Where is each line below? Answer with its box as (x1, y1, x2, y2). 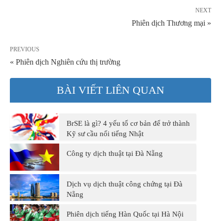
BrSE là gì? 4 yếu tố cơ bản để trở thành (67, 119, 190, 127)
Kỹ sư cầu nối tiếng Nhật (67, 129, 144, 138)
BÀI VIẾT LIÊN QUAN (57, 83, 164, 96)
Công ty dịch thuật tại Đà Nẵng (67, 149, 163, 158)
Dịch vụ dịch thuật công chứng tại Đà (67, 180, 183, 188)
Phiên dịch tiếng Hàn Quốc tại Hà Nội (67, 210, 184, 218)
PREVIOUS (10, 45, 39, 53)
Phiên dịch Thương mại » (132, 18, 211, 27)
